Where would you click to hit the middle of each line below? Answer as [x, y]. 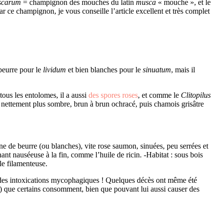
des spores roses [113, 95]
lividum [55, 69]
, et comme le [159, 95]
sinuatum [156, 69]
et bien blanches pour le [103, 69]
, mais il [183, 69]
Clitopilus [196, 95]
